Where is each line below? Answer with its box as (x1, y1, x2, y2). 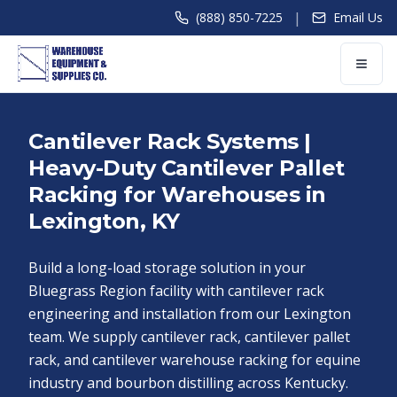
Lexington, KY (28, 208, 180, 234)
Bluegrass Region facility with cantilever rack (28, 281, 324, 300)
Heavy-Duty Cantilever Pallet (28, 155, 345, 181)
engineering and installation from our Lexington (28, 304, 351, 323)
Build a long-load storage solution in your (28, 258, 306, 277)
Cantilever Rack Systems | (28, 128, 311, 154)
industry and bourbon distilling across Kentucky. (28, 373, 348, 393)
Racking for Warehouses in (28, 182, 326, 207)
